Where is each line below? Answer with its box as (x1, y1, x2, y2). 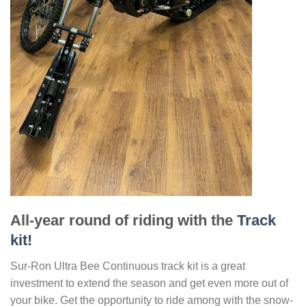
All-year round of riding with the (10, 212, 233, 229)
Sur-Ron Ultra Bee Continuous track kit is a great (10, 260, 245, 273)
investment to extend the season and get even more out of (10, 277, 288, 290)
